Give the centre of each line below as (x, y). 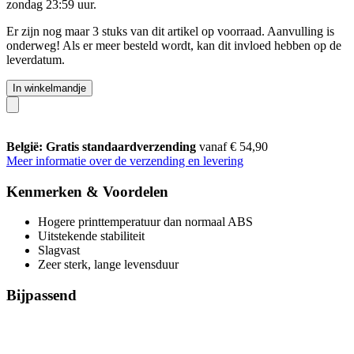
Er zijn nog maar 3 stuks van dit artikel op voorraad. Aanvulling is (170, 31)
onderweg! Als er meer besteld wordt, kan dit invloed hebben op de (174, 45)
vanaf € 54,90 (233, 146)
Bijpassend (41, 295)
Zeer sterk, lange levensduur (108, 265)
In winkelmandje (49, 88)
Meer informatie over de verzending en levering (125, 160)
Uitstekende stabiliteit (91, 236)
